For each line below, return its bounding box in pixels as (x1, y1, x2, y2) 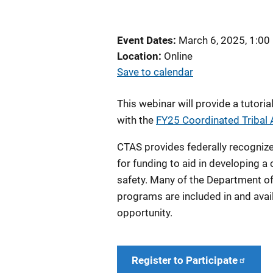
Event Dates (117, 34, 173, 46)
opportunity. (117, 207, 172, 219)
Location (117, 50, 158, 62)
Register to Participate (132, 254, 238, 266)
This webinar (117, 97, 178, 110)
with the (117, 114, 156, 126)
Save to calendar (117, 66, 193, 78)
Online (164, 50, 193, 62)
